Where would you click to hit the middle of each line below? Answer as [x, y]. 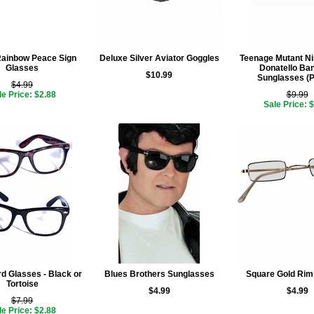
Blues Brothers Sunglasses [159, 274]
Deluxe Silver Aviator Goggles [159, 58]
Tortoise [22, 284]
